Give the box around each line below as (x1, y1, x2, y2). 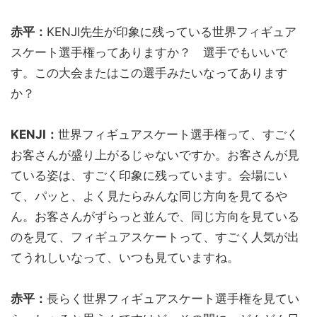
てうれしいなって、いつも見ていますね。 (11, 250, 239, 265)
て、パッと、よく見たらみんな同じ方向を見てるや (11, 188, 287, 203)
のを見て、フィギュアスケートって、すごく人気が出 (11, 229, 299, 244)
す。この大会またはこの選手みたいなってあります (11, 65, 287, 80)
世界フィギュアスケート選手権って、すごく (58, 127, 299, 142)
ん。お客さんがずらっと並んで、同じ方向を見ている (11, 209, 299, 224)
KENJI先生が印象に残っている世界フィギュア (47, 24, 296, 39)
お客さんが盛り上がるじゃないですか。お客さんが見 (11, 147, 299, 162)
